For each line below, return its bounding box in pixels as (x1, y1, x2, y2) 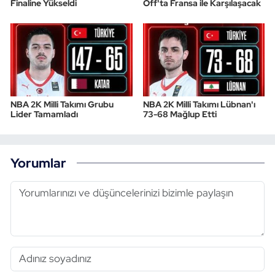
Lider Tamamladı (10, 108, 78, 120)
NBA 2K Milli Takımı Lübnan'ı (142, 98, 255, 110)
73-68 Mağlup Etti (142, 108, 217, 120)
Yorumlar (10, 154, 66, 172)
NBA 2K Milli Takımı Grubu (10, 98, 114, 110)
